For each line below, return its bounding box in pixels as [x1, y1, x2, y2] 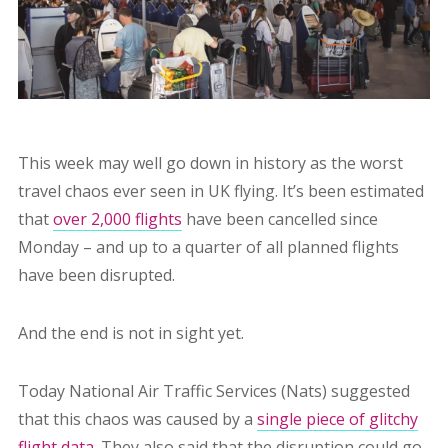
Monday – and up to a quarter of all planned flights [17, 236, 399, 259]
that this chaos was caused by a [17, 408, 257, 431]
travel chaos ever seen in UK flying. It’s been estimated [17, 180, 424, 203]
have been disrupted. [17, 264, 175, 287]
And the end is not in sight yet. [17, 322, 248, 345]
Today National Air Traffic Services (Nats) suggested [17, 380, 410, 403]
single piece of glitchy [256, 408, 418, 431]
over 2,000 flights [52, 208, 182, 231]
